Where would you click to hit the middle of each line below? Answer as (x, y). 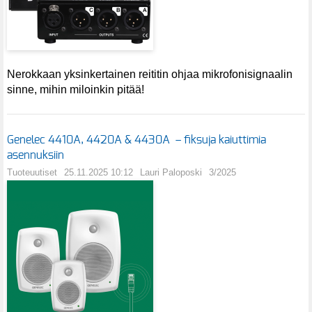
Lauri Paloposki (171, 172)
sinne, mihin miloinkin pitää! (76, 90)
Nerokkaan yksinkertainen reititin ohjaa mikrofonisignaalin (150, 75)
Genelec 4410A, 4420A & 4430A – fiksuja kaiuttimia (136, 140)
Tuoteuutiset (32, 172)
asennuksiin (36, 155)
